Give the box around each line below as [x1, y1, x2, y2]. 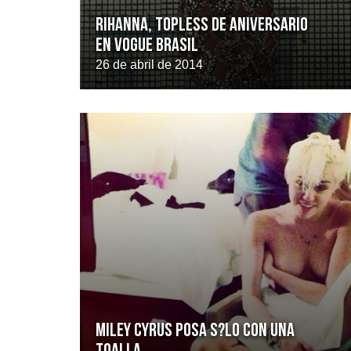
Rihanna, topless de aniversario [96, 16, 308, 35]
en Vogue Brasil [96, 37, 198, 56]
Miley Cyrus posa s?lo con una [96, 322, 295, 341]
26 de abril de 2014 [96, 58, 203, 71]
